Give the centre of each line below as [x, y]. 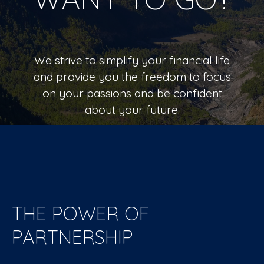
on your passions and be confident [132, 93]
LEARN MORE [132, 154]
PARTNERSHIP [72, 237]
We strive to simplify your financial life [132, 60]
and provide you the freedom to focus [132, 77]
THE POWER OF [81, 213]
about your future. [132, 110]
